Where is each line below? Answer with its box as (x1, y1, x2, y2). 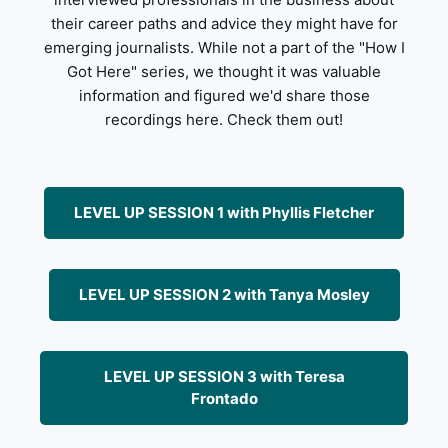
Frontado (190, 388, 258, 408)
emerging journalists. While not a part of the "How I (43, 37, 405, 57)
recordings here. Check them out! (105, 109, 343, 129)
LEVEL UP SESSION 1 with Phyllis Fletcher (74, 202, 374, 222)
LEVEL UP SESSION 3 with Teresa (103, 366, 345, 386)
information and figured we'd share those (78, 85, 370, 105)
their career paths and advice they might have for (50, 13, 398, 33)
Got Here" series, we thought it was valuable (67, 61, 381, 81)
